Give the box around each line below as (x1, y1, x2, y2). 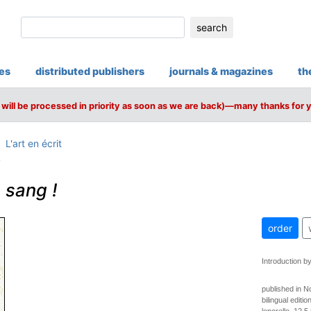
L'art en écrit (5, 137, 62, 149)
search (196, 21, 227, 33)
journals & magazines (169, 65, 273, 77)
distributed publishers (35, 65, 144, 77)
